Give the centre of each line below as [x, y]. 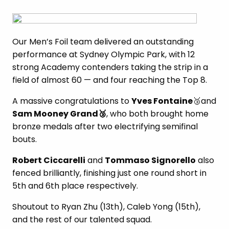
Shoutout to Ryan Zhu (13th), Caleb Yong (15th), [106, 207]
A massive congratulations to [72, 101]
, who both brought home [157, 114]
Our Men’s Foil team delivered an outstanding [103, 42]
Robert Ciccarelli [49, 160]
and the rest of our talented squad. [82, 220]
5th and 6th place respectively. [75, 186]
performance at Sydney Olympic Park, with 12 [104, 54]
